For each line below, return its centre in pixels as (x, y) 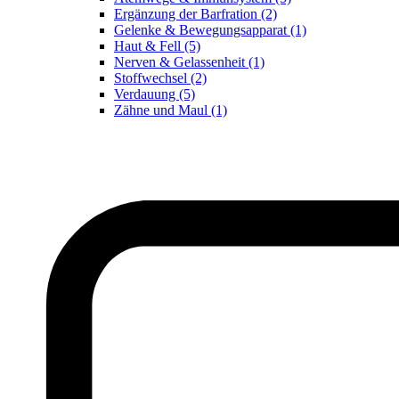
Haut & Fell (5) (157, 46)
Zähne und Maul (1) (171, 110)
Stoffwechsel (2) (160, 78)
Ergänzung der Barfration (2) (195, 14)
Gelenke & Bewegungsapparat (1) (210, 30)
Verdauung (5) (155, 94)
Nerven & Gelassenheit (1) (189, 62)
